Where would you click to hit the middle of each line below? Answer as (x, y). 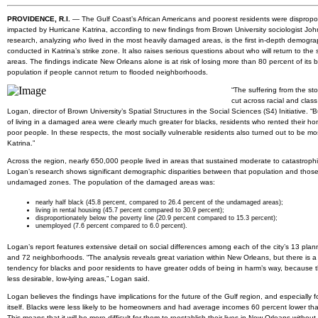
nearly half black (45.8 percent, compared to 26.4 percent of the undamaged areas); (159, 203)
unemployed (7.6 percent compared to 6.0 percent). (111, 226)
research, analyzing (40, 40)
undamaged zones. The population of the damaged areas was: (111, 182)
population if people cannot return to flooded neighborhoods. (108, 72)
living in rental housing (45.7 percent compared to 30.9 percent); (130, 210)
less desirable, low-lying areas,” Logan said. (78, 279)
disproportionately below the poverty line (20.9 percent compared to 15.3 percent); (157, 218)
